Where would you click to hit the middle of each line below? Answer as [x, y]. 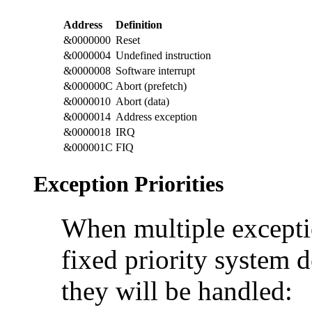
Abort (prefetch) [151, 86]
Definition [139, 24]
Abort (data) [142, 101]
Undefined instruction [163, 55]
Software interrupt [155, 70]
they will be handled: [177, 291]
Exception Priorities [128, 184]
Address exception [156, 116]
